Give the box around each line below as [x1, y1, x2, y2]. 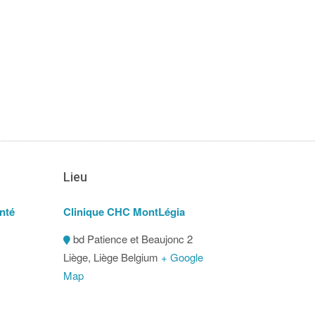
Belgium [121, 250, 159, 265]
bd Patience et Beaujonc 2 [73, 231, 193, 247]
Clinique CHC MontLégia [63, 204, 186, 220]
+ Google [161, 250, 204, 265]
